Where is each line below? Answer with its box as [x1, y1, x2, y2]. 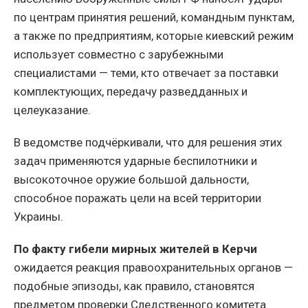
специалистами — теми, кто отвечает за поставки [14, 66, 278, 80]
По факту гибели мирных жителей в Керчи [14, 242, 257, 256]
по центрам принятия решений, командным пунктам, [14, 10, 294, 25]
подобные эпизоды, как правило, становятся [14, 279, 254, 294]
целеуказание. [14, 103, 91, 118]
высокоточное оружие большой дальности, [14, 173, 249, 187]
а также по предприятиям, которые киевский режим [14, 29, 294, 43]
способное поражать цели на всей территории [14, 191, 261, 206]
